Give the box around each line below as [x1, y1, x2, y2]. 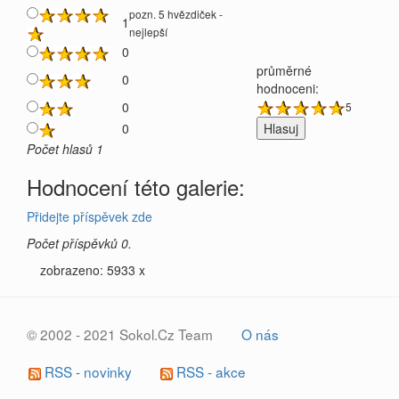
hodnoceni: [256, 79, 319, 97]
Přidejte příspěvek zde [27, 208, 152, 225]
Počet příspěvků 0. [27, 234, 132, 252]
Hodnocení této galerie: [27, 171, 245, 202]
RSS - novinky [41, 362, 132, 381]
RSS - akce [173, 362, 246, 381]
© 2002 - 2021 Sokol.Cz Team [27, 324, 213, 344]
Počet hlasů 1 [27, 140, 103, 158]
